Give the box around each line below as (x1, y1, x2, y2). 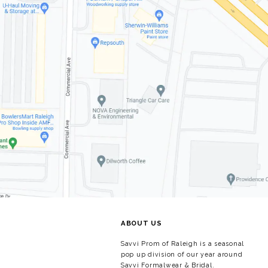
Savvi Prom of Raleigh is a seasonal (121, 240, 245, 248)
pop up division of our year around (121, 251, 243, 258)
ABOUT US (121, 219, 162, 228)
